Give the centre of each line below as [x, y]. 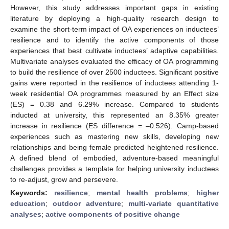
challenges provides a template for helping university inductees [114, 168]
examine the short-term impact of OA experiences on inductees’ [114, 29]
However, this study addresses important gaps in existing [114, 7]
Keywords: [32, 192]
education [28, 203]
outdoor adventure [87, 203]
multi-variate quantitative [174, 203]
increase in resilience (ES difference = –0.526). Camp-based [114, 125]
